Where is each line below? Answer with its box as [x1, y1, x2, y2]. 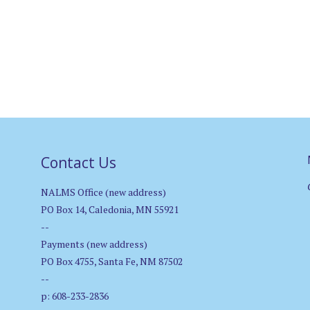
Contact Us [41, 152, 117, 172]
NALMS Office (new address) [41, 185, 167, 199]
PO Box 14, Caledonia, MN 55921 [41, 203, 179, 217]
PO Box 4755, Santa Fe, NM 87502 [41, 255, 183, 268]
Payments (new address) [41, 237, 148, 251]
